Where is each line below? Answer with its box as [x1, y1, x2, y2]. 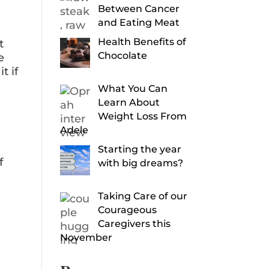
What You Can [98, 82, 168, 94]
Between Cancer [98, 3, 180, 15]
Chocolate [98, 50, 148, 62]
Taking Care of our [98, 190, 188, 202]
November [59, 231, 112, 243]
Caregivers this [98, 217, 171, 229]
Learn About [98, 96, 160, 108]
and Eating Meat [98, 17, 180, 29]
